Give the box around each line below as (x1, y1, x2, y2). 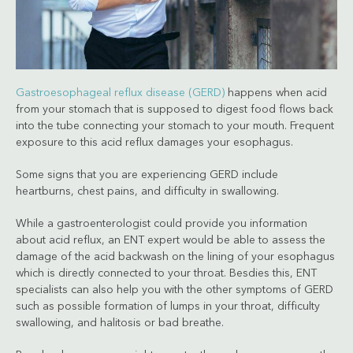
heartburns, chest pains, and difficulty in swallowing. (16, 185, 279, 197)
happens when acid (225, 87, 327, 98)
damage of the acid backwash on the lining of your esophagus (16, 251, 335, 262)
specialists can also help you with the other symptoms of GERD (16, 284, 333, 295)
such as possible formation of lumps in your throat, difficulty (16, 300, 320, 312)
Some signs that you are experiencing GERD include (16, 169, 278, 180)
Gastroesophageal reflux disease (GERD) (16, 87, 225, 98)
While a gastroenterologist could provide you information (16, 217, 307, 229)
